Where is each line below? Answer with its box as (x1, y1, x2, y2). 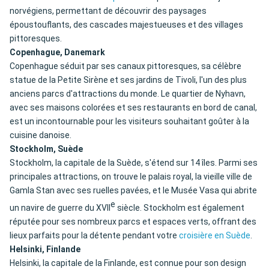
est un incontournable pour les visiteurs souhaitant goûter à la (10, 116, 249, 127)
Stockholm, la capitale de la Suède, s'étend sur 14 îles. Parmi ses (10, 158, 258, 168)
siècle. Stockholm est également (115, 203, 244, 213)
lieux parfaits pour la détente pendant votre (10, 231, 179, 241)
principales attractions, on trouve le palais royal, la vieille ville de (10, 172, 252, 182)
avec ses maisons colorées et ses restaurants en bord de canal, (10, 103, 257, 113)
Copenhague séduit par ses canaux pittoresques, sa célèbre (10, 61, 241, 71)
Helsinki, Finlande (10, 244, 80, 255)
